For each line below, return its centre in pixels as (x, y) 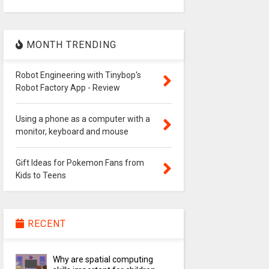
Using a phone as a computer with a (83, 119)
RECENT (45, 224)
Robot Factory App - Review (68, 88)
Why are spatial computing (103, 260)
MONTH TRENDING (70, 45)
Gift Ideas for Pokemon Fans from (80, 163)
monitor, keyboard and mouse (72, 132)
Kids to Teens (41, 176)
